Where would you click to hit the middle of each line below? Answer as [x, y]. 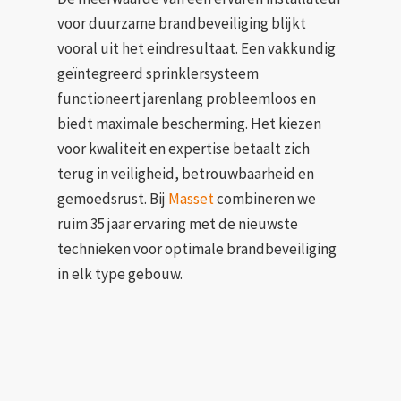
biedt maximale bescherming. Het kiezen [189, 123]
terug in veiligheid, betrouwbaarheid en [186, 173]
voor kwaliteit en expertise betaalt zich [183, 148]
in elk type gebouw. [120, 273]
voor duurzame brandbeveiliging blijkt [182, 23]
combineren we [265, 198]
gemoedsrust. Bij [113, 198]
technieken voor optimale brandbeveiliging [197, 248]
